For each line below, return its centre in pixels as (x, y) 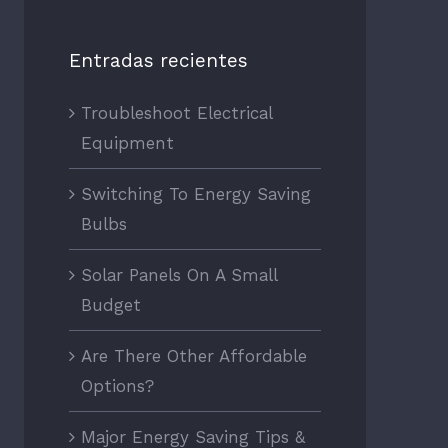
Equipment (127, 143)
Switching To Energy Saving (195, 194)
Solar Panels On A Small (178, 275)
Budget (110, 305)
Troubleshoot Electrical (176, 113)
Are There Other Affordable (193, 356)
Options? (117, 386)
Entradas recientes (158, 61)
